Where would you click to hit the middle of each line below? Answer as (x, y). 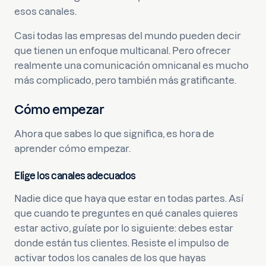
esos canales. (45, 11)
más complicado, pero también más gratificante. (125, 80)
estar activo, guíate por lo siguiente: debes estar (124, 228)
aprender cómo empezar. (72, 148)
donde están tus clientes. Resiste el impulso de (122, 243)
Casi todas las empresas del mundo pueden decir (128, 36)
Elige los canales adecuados (75, 176)
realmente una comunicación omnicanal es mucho (132, 65)
